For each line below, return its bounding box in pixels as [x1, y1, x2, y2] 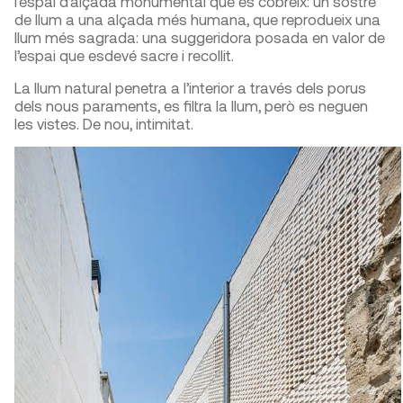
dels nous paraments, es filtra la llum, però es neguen [14, 96, 368, 115]
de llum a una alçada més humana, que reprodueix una [14, 10, 381, 29]
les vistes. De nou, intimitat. [14, 114, 193, 133]
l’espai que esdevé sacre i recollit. [14, 46, 234, 65]
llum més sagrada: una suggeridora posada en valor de [14, 28, 385, 47]
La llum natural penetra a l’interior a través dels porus [14, 78, 366, 97]
